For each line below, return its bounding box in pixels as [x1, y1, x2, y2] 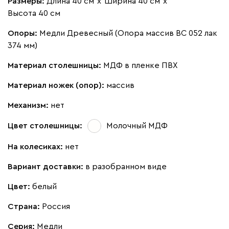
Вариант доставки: [8, 162, 85, 171]
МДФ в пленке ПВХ [103, 61, 178, 70]
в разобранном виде [85, 162, 167, 171]
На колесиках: [8, 142, 65, 151]
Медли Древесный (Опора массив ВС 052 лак [39, 29, 217, 37]
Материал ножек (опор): [8, 81, 106, 89]
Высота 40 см [8, 9, 60, 17]
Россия [42, 202, 70, 211]
